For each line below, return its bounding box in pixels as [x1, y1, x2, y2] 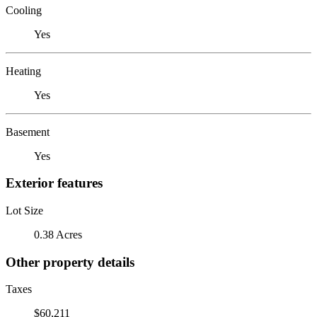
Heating [6, 64, 41, 77]
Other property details [6, 254, 134, 270]
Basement [6, 125, 50, 138]
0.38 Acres [34, 228, 82, 241]
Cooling [6, 4, 42, 16]
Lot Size [6, 204, 43, 217]
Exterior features [6, 175, 103, 191]
